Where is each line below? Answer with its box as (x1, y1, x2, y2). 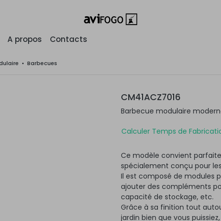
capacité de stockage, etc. (121, 191, 214, 202)
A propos (7, 34, 42, 44)
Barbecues (27, 59, 57, 67)
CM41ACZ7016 (121, 91, 181, 103)
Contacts (50, 34, 87, 44)
